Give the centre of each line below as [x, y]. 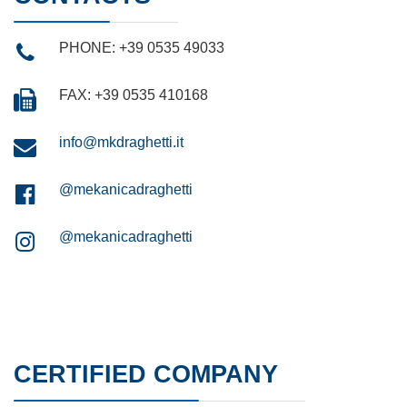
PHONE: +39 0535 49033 [142, 47]
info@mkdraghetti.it [121, 142]
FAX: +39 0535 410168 [134, 94]
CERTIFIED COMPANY [146, 374]
